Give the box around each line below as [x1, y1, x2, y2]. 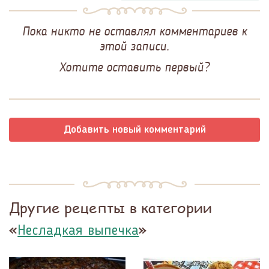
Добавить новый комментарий [63, 124, 206, 135]
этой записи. [100, 38, 169, 53]
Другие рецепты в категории [9, 197, 213, 217]
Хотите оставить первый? [59, 59, 210, 74]
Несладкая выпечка [17, 223, 139, 238]
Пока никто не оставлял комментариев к [22, 23, 247, 38]
